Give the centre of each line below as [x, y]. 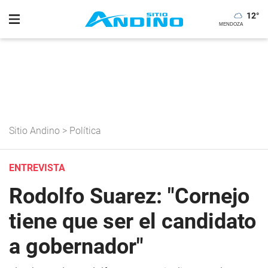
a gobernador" [76, 246]
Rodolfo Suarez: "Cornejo [129, 196]
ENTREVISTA [37, 168]
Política [85, 131]
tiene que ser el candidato [133, 221]
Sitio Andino [34, 131]
